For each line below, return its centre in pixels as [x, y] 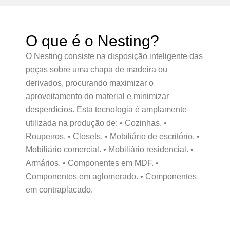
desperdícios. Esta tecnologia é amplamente [106, 110]
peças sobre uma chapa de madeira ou [97, 70]
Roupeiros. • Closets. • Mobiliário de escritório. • [113, 136]
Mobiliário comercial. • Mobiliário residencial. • [110, 150]
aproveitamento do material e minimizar [97, 96]
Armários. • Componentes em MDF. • [92, 163]
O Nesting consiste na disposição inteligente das [114, 56]
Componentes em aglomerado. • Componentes [111, 176]
